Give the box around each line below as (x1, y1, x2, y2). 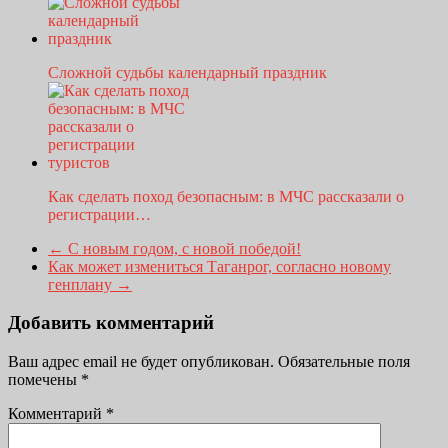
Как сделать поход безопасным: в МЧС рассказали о (48, 187, 404, 205)
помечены (8, 371, 81, 389)
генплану (48, 275, 116, 293)
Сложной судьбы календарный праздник (48, 63, 327, 81)
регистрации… (48, 205, 151, 223)
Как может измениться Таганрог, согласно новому (48, 257, 391, 275)
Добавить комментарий (8, 312, 214, 334)
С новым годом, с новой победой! (64, 239, 301, 257)
